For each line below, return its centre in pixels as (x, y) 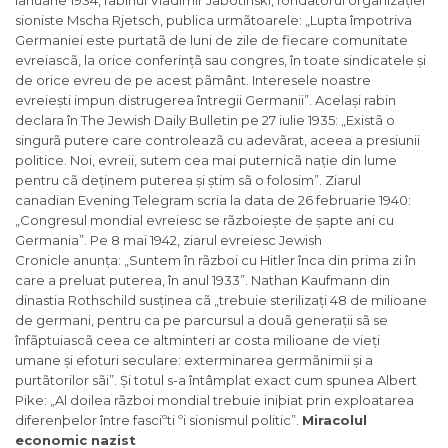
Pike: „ (35, 400)
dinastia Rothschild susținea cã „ (117, 300)
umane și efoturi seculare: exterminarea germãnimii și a (194, 360)
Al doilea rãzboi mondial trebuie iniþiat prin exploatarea (234, 400)
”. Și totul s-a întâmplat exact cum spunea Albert (263, 380)
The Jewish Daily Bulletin (159, 120)
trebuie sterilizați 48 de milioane (323, 300)
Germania (47, 240)
